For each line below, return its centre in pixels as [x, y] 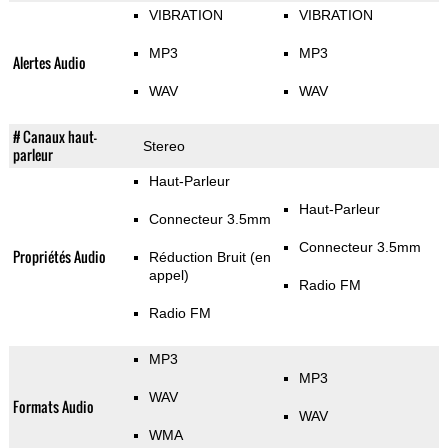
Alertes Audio [49, 63]
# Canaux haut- [54, 137]
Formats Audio [53, 407]
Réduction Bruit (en [209, 257]
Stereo [163, 146]
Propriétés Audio [59, 257]
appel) [168, 275]
